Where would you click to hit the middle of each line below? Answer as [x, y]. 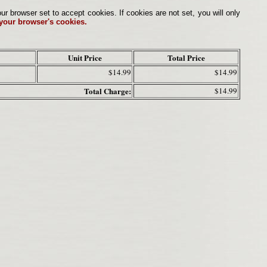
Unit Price [85, 58]
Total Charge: [108, 91]
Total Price [186, 58]
